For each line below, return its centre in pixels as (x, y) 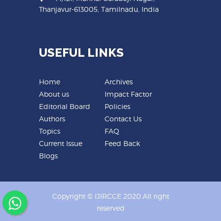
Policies (117, 106)
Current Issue (61, 143)
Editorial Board (65, 106)
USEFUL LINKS (81, 52)
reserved (110, 208)
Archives (119, 81)
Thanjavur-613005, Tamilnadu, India (99, 9)
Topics (50, 131)
